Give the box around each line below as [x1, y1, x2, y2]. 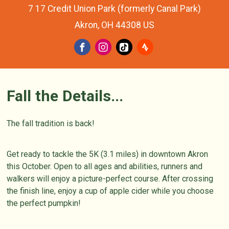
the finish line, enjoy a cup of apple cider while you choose [7, 186, 214, 196]
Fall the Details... [7, 87, 124, 105]
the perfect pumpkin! [7, 198, 81, 209]
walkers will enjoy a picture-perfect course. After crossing [7, 174, 214, 184]
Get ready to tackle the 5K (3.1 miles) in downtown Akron [7, 149, 209, 159]
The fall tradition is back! [7, 119, 97, 129]
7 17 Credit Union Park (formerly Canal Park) [28, 3, 201, 14]
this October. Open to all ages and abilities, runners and [7, 162, 203, 172]
